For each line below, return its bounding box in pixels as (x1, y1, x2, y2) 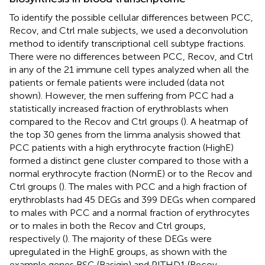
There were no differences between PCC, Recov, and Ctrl (9, 50, 253, 62)
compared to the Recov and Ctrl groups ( (9, 115, 183, 127)
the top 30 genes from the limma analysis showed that (9, 128, 241, 140)
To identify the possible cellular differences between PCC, (9, 11, 253, 23)
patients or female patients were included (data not (9, 76, 225, 88)
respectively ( (9, 232, 65, 244)
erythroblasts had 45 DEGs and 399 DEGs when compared (9, 193, 256, 205)
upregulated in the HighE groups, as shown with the (9, 245, 227, 257)
